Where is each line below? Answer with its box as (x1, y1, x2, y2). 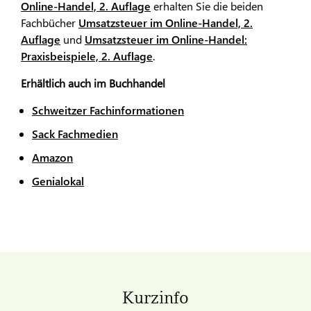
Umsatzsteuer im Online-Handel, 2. (78, 15, 253, 30)
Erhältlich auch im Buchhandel (21, 75, 165, 90)
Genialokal (32, 173, 84, 188)
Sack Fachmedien (32, 126, 118, 141)
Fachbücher (21, 15, 78, 30)
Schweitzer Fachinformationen (32, 102, 184, 117)
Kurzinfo (122, 287, 189, 308)
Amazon (32, 149, 73, 165)
